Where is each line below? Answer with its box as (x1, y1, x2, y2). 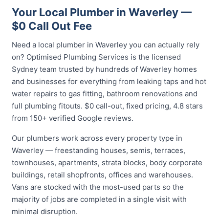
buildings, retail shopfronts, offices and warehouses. (12, 170, 193, 179)
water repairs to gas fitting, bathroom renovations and (12, 89, 197, 98)
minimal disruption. (12, 207, 78, 216)
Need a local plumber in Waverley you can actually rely (12, 40, 199, 49)
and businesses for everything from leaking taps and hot (12, 77, 206, 86)
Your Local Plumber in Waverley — (12, 6, 192, 19)
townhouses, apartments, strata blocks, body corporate (12, 158, 202, 167)
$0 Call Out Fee (12, 20, 92, 32)
